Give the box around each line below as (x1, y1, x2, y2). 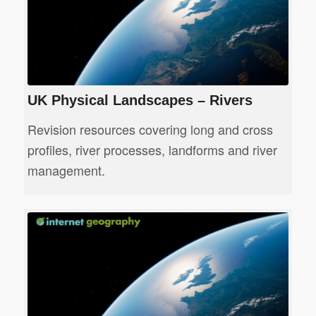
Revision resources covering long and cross (27, 119, 273, 138)
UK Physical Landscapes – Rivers (27, 92, 253, 109)
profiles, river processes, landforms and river (27, 140, 277, 159)
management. (27, 160, 105, 179)
